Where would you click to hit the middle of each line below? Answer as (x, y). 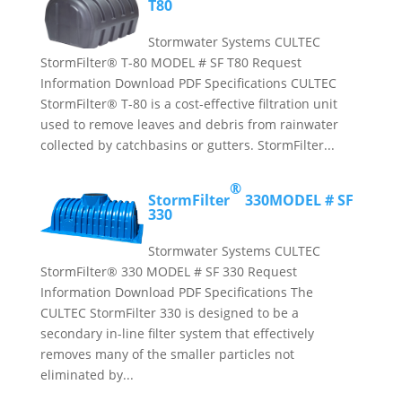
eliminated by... (87, 375)
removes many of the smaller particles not (167, 354)
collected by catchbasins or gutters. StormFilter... (187, 145)
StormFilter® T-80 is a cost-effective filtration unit (188, 104)
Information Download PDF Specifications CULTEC (188, 83)
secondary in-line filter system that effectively (177, 333)
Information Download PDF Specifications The (176, 292)
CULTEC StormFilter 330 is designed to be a (169, 313)
